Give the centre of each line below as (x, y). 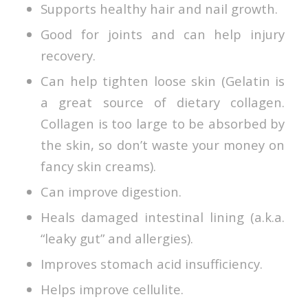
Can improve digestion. (111, 192)
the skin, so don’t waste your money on (163, 145)
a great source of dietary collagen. (163, 102)
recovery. (68, 56)
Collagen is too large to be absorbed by (163, 124)
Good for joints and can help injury (163, 34)
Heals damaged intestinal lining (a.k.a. (163, 217)
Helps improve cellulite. (112, 289)
